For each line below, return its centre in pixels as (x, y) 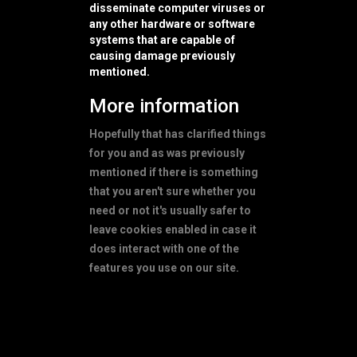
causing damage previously (162, 55)
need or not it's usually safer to (170, 210)
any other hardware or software (172, 24)
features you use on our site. (164, 267)
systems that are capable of (162, 39)
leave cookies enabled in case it (173, 229)
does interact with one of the (164, 248)
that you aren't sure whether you (173, 191)
